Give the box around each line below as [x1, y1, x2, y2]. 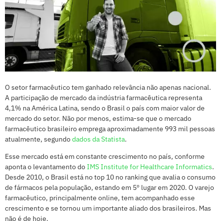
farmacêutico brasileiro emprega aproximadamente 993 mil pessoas [5, 124, 215, 133]
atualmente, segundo [5, 134, 72, 144]
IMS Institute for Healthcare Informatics [87, 162, 212, 172]
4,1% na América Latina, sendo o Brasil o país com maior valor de [5, 103, 205, 112]
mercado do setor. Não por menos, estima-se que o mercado [5, 113, 191, 123]
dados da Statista [72, 134, 125, 144]
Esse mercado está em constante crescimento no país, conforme [5, 152, 205, 161]
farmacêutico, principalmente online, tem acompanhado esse [5, 193, 195, 203]
